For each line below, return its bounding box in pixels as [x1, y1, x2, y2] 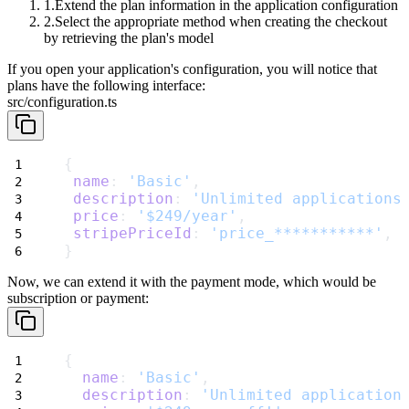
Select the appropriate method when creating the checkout [55, 14, 387, 30]
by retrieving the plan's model [44, 30, 214, 47]
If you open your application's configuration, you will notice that [7, 61, 377, 78]
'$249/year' [137, 207, 237, 225]
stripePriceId [73, 225, 192, 243]
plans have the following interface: [7, 78, 205, 94]
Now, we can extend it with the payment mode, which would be [7, 274, 376, 290]
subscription [7, 290, 77, 307]
